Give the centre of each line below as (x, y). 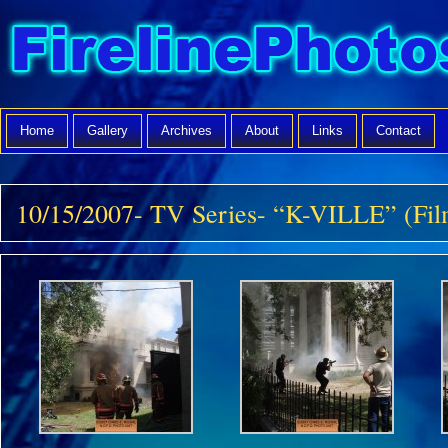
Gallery (107, 130)
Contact (398, 130)
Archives (186, 130)
